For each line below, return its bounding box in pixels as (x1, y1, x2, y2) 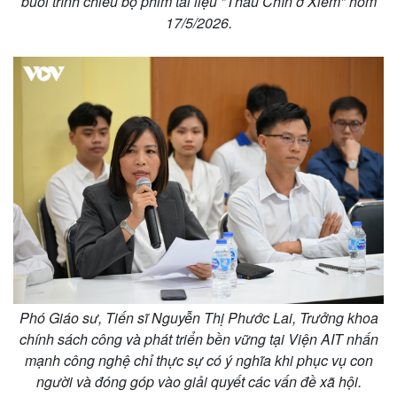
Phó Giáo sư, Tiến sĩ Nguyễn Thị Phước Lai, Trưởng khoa (19, 307, 378, 329)
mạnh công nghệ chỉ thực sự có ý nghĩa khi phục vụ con (24, 350, 373, 371)
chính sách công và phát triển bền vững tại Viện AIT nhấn (19, 329, 378, 350)
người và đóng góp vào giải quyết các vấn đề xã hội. (35, 371, 362, 393)
